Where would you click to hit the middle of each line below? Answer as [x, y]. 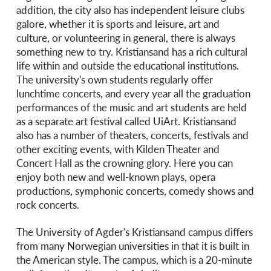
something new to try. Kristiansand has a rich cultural [132, 52]
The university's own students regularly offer [114, 80]
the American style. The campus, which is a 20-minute [134, 259]
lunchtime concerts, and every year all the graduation [133, 93]
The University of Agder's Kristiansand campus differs [134, 231]
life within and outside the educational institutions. [127, 66]
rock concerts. [49, 205]
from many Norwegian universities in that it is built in [132, 245]
